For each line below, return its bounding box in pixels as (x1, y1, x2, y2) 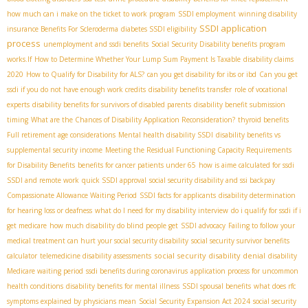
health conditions (7, 281, 63, 291)
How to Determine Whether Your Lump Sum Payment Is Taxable (34, 54, 241, 65)
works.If (7, 54, 32, 65)
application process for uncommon (190, 266, 298, 276)
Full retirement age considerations (7, 130, 115, 140)
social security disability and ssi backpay (149, 175, 275, 186)
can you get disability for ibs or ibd (147, 69, 256, 80)
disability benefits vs (216, 130, 280, 140)
